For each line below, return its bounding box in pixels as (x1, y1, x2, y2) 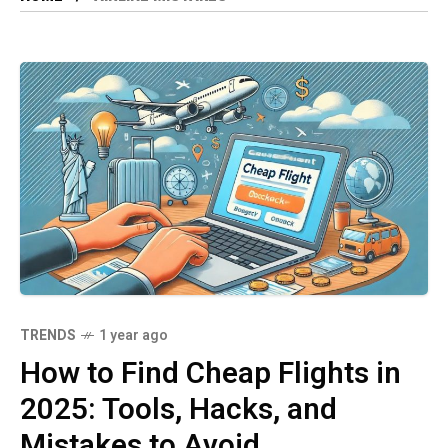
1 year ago (99, 325, 168, 347)
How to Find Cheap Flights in (20, 352, 401, 397)
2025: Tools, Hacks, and (20, 388, 337, 433)
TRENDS (20, 325, 76, 347)
